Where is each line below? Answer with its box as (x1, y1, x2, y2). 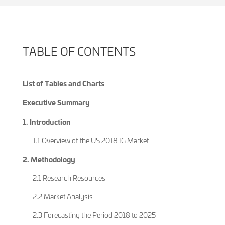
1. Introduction (22, 116, 71, 127)
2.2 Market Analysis (32, 191, 93, 201)
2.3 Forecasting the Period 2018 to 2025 (32, 210, 156, 220)
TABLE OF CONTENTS (22, 43, 136, 59)
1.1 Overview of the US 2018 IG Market (32, 135, 149, 145)
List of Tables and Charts (22, 77, 104, 88)
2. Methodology (22, 153, 75, 164)
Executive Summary (22, 96, 90, 107)
